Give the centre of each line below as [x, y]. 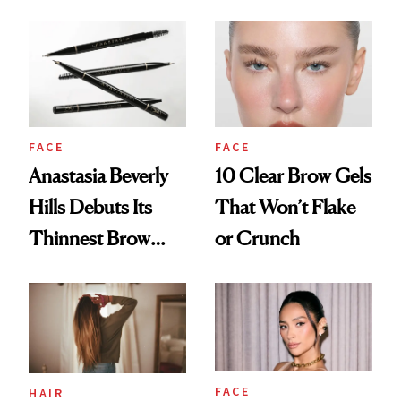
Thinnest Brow [90, 238]
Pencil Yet [68, 269]
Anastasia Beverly [98, 175]
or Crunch [257, 238]
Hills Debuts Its [90, 206]
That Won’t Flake [285, 206]
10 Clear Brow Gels [293, 175]
